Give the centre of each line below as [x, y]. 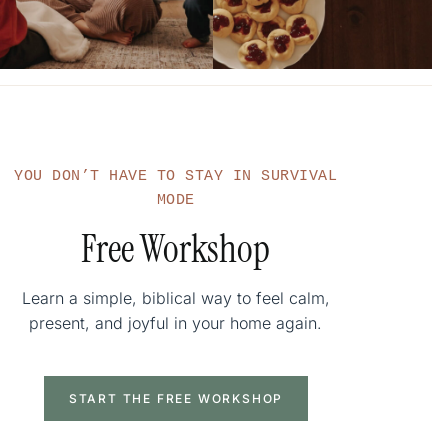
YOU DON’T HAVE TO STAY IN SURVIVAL [176, 176]
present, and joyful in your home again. [176, 322]
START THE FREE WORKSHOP [176, 398]
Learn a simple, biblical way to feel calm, [175, 297]
